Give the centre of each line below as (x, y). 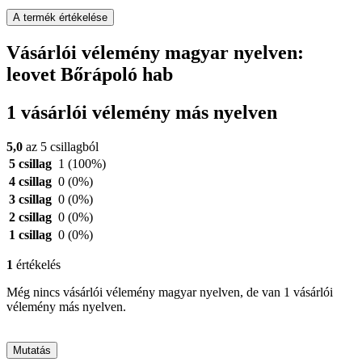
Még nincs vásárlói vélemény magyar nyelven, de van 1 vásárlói (170, 293)
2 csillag (30, 217)
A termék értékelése (60, 18)
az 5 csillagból (61, 147)
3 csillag (30, 200)
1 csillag (30, 235)
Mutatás (32, 351)
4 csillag (30, 182)
